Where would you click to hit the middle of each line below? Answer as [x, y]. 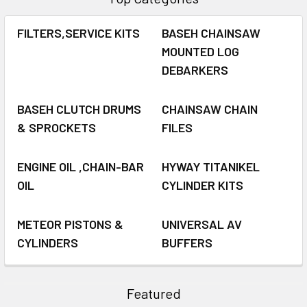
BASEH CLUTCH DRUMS [79, 109]
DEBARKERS [195, 70]
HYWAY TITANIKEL [211, 166]
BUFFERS [187, 242]
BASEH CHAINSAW [211, 33]
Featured [153, 293]
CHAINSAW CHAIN [210, 109]
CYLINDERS [48, 242]
